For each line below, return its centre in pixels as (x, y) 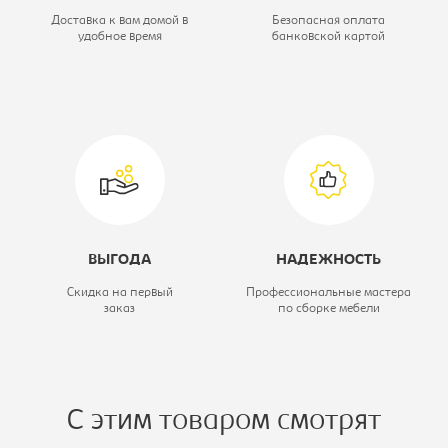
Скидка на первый (119, 293)
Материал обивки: (93, 45)
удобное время (119, 37)
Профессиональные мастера (328, 293)
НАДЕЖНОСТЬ (328, 261)
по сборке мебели (328, 309)
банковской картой (328, 37)
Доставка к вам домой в (119, 21)
